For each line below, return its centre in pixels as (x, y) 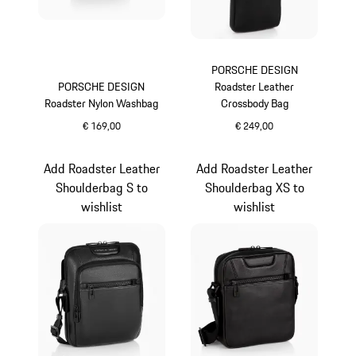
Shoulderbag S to (101, 188)
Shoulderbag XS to (254, 188)
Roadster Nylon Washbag (102, 104)
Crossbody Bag (254, 104)
